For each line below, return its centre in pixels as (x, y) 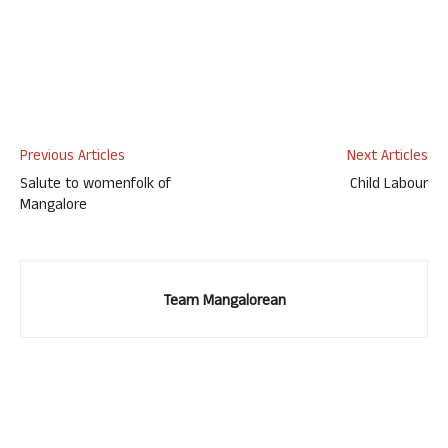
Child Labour (389, 185)
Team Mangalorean (224, 302)
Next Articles (387, 157)
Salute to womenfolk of (95, 185)
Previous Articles (72, 157)
